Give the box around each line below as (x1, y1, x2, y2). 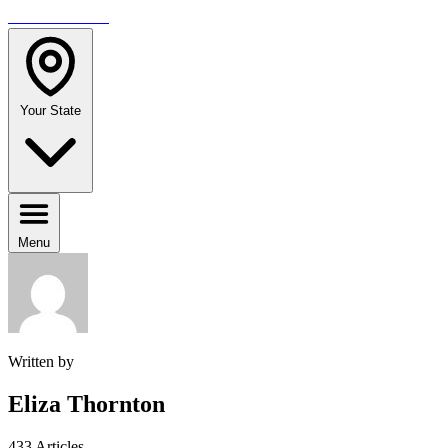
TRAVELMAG (8, 8, 109, 25)
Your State (20, 103, 81, 118)
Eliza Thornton (8, 390, 165, 417)
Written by (8, 353, 74, 370)
